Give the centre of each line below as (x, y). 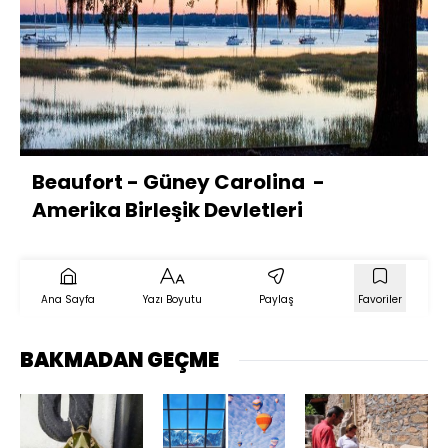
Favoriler (380, 299)
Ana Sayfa (68, 299)
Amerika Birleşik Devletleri (169, 210)
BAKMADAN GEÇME (119, 360)
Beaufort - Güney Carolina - (178, 182)
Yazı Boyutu (172, 299)
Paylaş (276, 299)
